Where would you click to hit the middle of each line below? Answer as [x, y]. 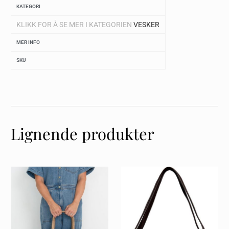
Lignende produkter [83, 134]
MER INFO [28, 42]
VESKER [146, 25]
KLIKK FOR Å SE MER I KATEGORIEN [75, 25]
